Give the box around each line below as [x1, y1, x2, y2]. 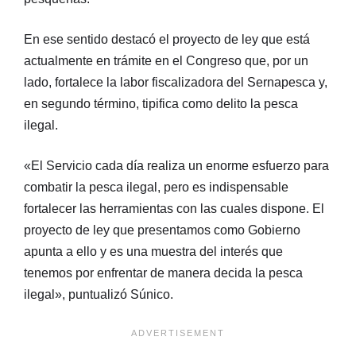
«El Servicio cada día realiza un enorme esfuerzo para [24, 158, 329, 172]
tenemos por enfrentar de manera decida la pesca [24, 265, 303, 280]
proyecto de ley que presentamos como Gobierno [24, 222, 300, 237]
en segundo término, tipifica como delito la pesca [24, 96, 298, 110]
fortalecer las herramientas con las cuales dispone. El [24, 201, 324, 215]
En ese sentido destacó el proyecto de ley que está [24, 32, 310, 46]
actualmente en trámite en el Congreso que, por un [24, 53, 308, 68]
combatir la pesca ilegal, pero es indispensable [24, 180, 288, 194]
